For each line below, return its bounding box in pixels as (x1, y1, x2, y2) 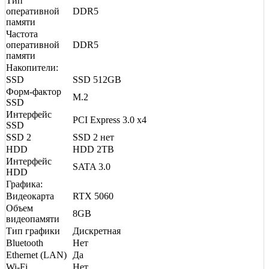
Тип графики (6, 225, 60, 236)
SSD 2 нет (73, 131, 114, 142)
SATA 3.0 (73, 161, 110, 172)
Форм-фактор (6, 86, 61, 97)
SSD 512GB (73, 74, 121, 85)
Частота (6, 28, 38, 39)
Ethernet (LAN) (6, 249, 67, 260)
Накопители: (6, 62, 58, 73)
